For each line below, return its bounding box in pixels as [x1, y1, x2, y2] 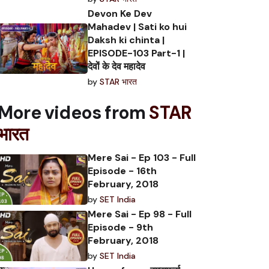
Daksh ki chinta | [88, 34, 165, 47]
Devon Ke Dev [88, 7, 152, 20]
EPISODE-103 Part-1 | [88, 47, 185, 60]
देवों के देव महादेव [88, 60, 145, 73]
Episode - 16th [88, 165, 157, 178]
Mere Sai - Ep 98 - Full [88, 208, 192, 221]
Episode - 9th [88, 221, 153, 234]
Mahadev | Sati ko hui [88, 20, 187, 34]
